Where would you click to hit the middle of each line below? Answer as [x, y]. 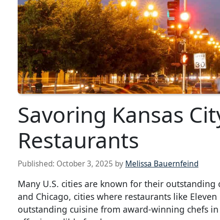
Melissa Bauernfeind [162, 164]
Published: [37, 164]
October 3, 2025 [85, 164]
